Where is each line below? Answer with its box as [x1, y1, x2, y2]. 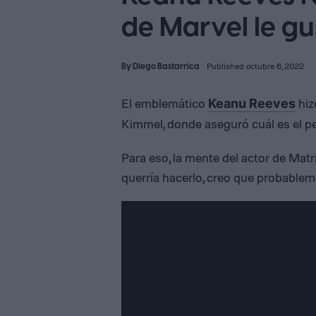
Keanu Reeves [208, 96, 296, 111]
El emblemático [121, 95, 208, 111]
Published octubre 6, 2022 [207, 61, 304, 71]
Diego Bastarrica [133, 61, 200, 73]
